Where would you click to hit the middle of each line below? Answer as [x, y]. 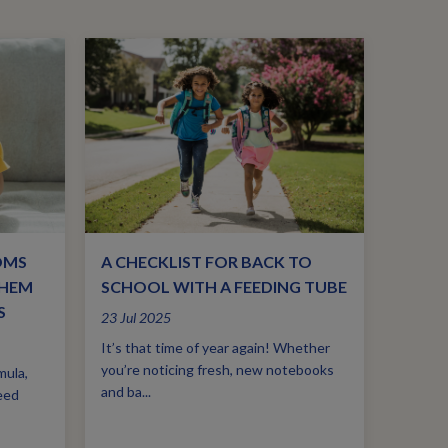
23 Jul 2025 [136, 318]
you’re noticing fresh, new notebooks [218, 370]
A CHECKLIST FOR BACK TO [207, 262]
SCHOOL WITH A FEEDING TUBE [224, 287]
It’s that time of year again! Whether [216, 348]
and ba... [126, 392]
